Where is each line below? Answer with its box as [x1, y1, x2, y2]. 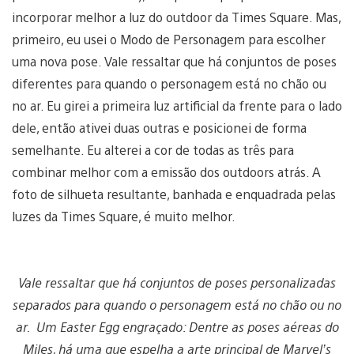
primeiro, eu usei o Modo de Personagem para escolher [12, 31, 326, 48]
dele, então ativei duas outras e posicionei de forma [12, 119, 307, 137]
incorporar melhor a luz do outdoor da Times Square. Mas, [12, 9, 341, 26]
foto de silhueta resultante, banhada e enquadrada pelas [12, 186, 336, 203]
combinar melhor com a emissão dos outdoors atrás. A [12, 164, 321, 181]
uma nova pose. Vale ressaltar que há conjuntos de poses [12, 53, 337, 70]
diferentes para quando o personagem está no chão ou [12, 75, 326, 92]
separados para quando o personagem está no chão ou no [13, 296, 341, 314]
